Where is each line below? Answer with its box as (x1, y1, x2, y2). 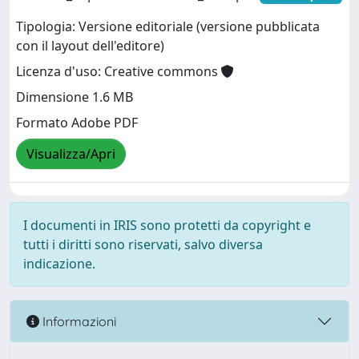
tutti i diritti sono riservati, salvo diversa (23, 236, 263, 253)
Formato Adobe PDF (16, 114, 138, 132)
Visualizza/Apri (26, 145, 115, 163)
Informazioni (39, 313, 116, 329)
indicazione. (23, 255, 95, 272)
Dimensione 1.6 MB (16, 88, 133, 107)
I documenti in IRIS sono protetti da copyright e (23, 216, 311, 234)
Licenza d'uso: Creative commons (16, 63, 221, 81)
